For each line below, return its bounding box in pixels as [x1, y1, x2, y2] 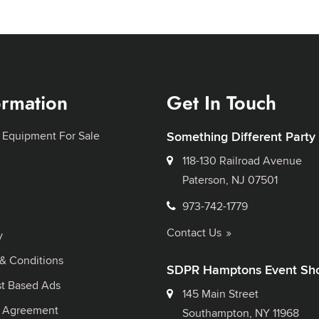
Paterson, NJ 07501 [182, 172, 278, 189]
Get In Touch [167, 90, 277, 117]
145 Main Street [182, 286, 259, 303]
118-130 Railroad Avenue [182, 152, 303, 169]
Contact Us [167, 224, 222, 241]
